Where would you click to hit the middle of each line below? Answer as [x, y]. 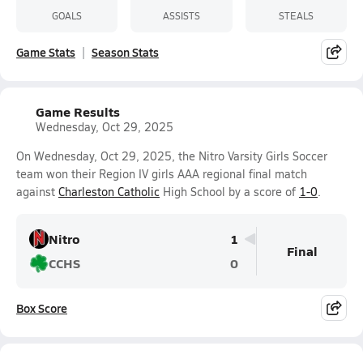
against [37, 192]
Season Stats [125, 52]
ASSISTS [181, 15]
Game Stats [46, 52]
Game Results [78, 111]
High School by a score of [229, 192]
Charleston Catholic [109, 192]
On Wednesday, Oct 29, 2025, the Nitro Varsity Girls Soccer [172, 156]
